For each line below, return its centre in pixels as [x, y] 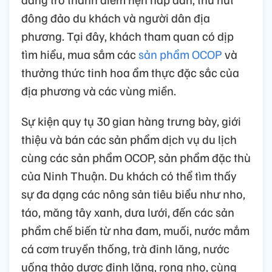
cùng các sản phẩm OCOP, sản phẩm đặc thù [136, 158]
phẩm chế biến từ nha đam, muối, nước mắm [135, 230]
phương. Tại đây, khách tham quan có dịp [127, 36]
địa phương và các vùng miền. [99, 91]
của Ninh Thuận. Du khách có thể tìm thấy [129, 176]
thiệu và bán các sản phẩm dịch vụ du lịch [129, 139]
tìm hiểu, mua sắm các [80, 54]
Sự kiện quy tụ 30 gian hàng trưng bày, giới [131, 121]
